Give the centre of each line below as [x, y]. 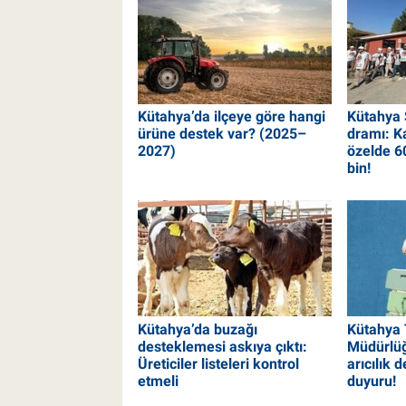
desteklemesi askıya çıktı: [222, 346]
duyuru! [371, 381]
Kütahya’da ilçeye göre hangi [231, 117]
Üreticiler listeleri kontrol [218, 363]
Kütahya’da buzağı [197, 329]
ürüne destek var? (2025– [222, 134]
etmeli [158, 381]
